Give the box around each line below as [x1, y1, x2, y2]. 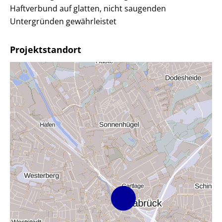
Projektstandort [10, 44, 81, 55]
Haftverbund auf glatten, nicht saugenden [10, 3, 166, 14]
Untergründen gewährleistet [10, 16, 116, 27]
